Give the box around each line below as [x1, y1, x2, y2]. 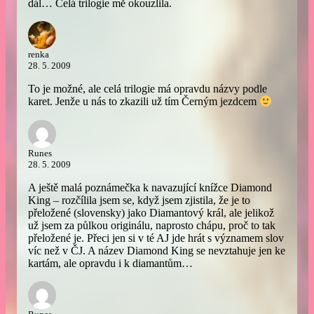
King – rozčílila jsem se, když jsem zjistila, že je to [28, 193, 250, 206]
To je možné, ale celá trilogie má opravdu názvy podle [28, 83, 267, 95]
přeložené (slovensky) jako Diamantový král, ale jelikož [28, 206, 274, 219]
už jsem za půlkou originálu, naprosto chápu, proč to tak [28, 219, 275, 231]
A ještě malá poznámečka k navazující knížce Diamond [28, 181, 272, 193]
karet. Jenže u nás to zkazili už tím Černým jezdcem [28, 95, 259, 108]
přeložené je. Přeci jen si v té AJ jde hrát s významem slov [28, 231, 284, 244]
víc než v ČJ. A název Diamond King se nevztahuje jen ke [28, 244, 285, 257]
